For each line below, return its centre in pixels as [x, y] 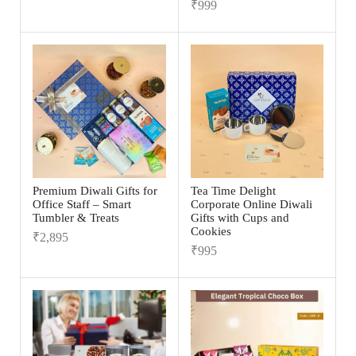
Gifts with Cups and [240, 217]
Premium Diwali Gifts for [95, 190]
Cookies [211, 231]
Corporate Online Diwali [251, 204]
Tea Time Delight [233, 190]
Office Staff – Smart [82, 204]
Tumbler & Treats [76, 217]
